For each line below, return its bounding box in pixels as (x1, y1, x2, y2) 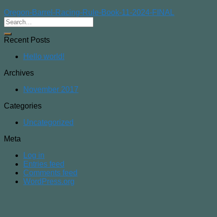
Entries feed (23, 160, 64, 169)
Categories (4, 102, 42, 110)
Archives (4, 69, 34, 77)
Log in (23, 151, 45, 160)
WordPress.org (23, 177, 75, 186)
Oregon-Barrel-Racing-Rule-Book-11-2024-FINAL (4, 8, 174, 17)
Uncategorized (23, 118, 74, 127)
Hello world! (23, 52, 64, 61)
